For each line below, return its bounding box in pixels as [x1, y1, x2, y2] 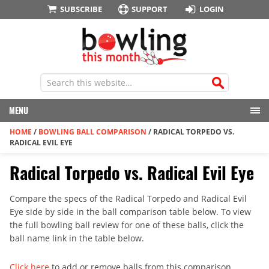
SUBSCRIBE [59, 4, 102, 14]
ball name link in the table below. [10, 232, 144, 244]
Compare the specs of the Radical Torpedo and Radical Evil [10, 193, 247, 205]
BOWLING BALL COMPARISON [38, 127, 147, 138]
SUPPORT [131, 4, 168, 14]
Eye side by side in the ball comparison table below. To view [10, 206, 251, 218]
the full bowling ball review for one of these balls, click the [10, 219, 244, 231]
